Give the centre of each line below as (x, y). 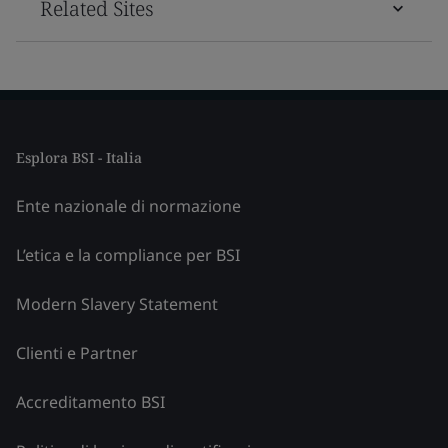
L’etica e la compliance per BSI (128, 254)
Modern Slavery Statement (117, 303)
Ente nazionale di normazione (128, 205)
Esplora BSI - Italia (79, 157)
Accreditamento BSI (90, 401)
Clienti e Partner (77, 352)
